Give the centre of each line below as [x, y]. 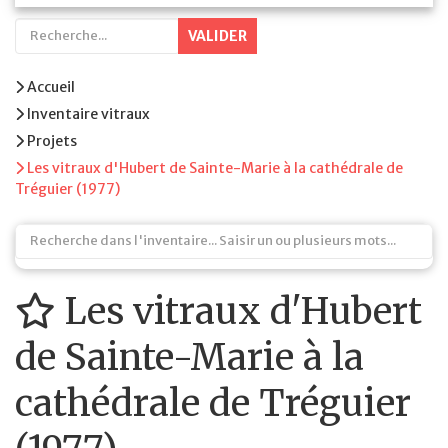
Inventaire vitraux [88, 114]
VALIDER [217, 36]
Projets [51, 141]
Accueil [50, 87]
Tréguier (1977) [67, 189]
